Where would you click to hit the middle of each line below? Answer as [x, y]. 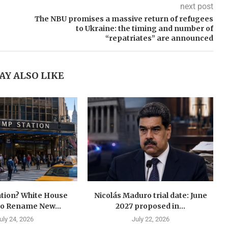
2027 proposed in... [151, 206]
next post [196, 7]
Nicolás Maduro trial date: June [150, 195]
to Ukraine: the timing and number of [144, 29]
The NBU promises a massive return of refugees [124, 19]
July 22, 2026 [150, 219]
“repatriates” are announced [159, 38]
